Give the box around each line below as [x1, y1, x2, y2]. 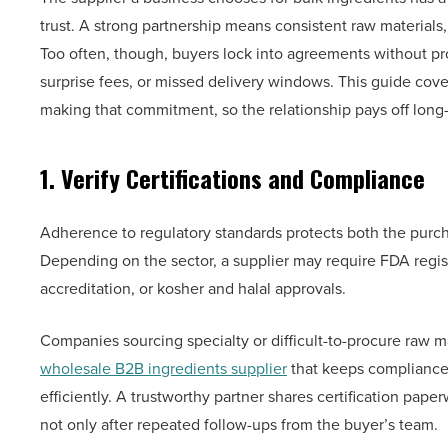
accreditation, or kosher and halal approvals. [40, 277, 346, 299]
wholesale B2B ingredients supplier [40, 357, 287, 379]
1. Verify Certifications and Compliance [40, 160, 425, 196]
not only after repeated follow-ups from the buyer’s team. [40, 413, 438, 435]
